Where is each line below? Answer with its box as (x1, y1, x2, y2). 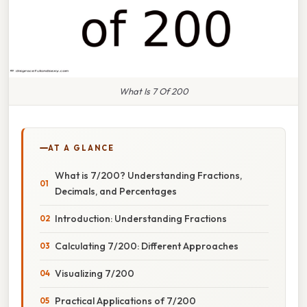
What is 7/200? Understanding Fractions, (55, 169, 242, 182)
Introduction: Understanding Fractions (55, 212, 227, 225)
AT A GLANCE (48, 143, 114, 153)
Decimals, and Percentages (55, 184, 177, 197)
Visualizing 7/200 (55, 267, 134, 280)
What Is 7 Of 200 (119, 85, 188, 97)
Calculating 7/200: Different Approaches (55, 239, 238, 252)
